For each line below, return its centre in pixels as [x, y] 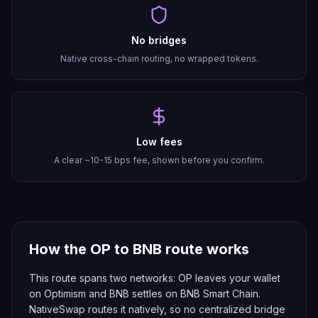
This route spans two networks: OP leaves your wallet [155, 278]
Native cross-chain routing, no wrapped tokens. [159, 59]
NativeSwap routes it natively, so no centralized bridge [157, 309]
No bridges [159, 40]
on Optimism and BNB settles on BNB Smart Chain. [145, 294]
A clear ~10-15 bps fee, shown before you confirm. [159, 160]
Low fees [159, 142]
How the [60, 249]
